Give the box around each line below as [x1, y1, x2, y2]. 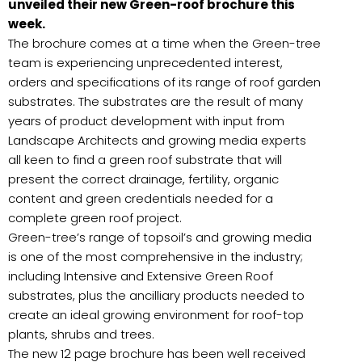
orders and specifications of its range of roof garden [8, 73, 321, 90]
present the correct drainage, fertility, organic [8, 170, 279, 187]
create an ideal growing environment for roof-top [8, 305, 304, 323]
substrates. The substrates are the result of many [8, 92, 303, 110]
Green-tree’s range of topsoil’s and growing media [8, 228, 312, 246]
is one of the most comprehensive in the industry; [8, 247, 303, 265]
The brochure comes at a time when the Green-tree [8, 34, 321, 52]
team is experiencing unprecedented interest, [8, 53, 283, 71]
